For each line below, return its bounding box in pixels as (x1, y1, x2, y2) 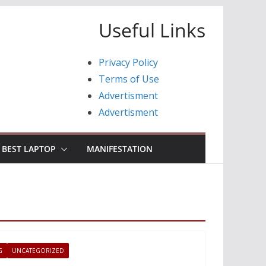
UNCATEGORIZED (12, 246, 64, 255)
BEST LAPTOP (2, 143, 56, 154)
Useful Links (99, 17, 205, 43)
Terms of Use (99, 72, 159, 85)
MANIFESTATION (87, 143, 153, 154)
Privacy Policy (99, 56, 158, 69)
